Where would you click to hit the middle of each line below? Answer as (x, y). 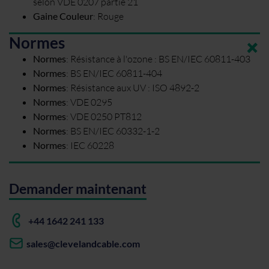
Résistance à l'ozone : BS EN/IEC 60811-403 (160, 58)
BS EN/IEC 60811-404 (116, 73)
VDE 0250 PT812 (106, 116)
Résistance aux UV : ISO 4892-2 (135, 87)
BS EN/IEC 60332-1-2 (115, 130)
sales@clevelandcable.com (83, 243)
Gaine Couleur (63, 16)
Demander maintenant (78, 188)
